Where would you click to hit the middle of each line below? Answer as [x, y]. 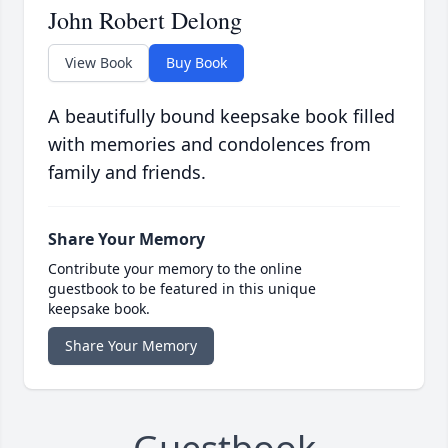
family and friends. [127, 172]
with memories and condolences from [209, 144]
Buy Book [196, 63]
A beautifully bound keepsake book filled [221, 116]
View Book [98, 63]
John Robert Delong [145, 20]
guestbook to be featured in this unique [182, 289]
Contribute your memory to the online [175, 269]
